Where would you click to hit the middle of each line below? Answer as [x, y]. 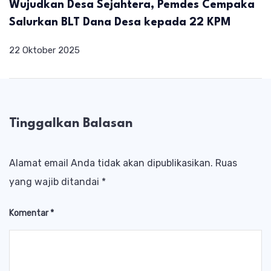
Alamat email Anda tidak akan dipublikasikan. [111, 163]
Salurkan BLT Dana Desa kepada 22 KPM [120, 22]
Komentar [30, 214]
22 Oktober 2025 [44, 50]
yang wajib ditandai [55, 182]
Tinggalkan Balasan [71, 123]
